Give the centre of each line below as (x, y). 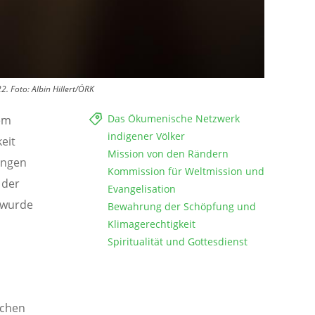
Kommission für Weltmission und (186, 172)
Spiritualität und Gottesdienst (178, 242)
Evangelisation (142, 189)
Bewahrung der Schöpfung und (182, 207)
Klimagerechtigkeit (152, 224)
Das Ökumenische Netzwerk (174, 119)
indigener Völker (146, 136)
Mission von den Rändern (168, 154)
